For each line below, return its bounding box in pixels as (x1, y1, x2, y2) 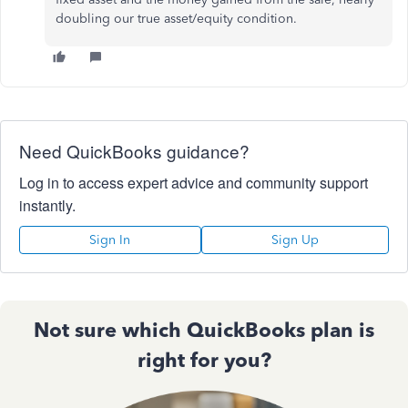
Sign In (89, 232, 131, 248)
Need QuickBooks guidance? (19, 138, 250, 163)
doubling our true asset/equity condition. (56, 11, 297, 26)
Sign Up (270, 232, 319, 248)
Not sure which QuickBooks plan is (34, 318, 374, 342)
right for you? (137, 348, 271, 372)
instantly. (19, 195, 76, 216)
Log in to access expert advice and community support (19, 172, 368, 193)
